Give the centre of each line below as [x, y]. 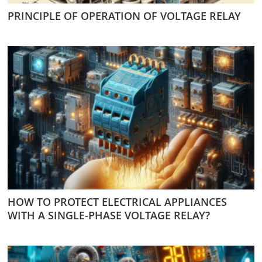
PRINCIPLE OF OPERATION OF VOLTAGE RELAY [124, 15]
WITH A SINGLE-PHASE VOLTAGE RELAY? [109, 215]
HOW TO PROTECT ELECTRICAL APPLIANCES [117, 201]
